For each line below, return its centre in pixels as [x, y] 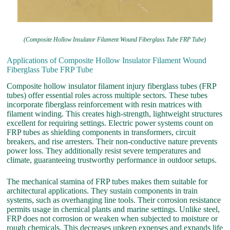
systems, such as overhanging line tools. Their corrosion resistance [114, 200]
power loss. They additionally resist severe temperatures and [104, 151]
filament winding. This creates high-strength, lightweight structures [115, 114]
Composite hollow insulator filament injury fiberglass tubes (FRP [112, 86]
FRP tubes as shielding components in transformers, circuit [101, 132]
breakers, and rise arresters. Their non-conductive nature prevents [112, 142]
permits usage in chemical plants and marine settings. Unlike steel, [113, 209]
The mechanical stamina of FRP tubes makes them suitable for [107, 182]
